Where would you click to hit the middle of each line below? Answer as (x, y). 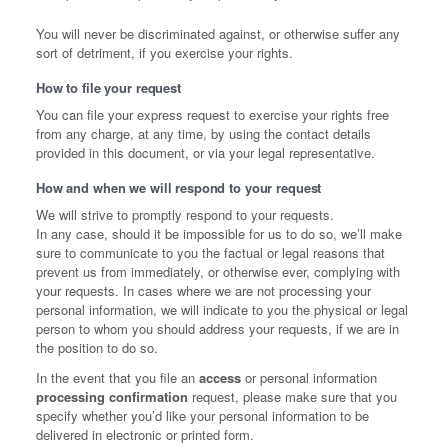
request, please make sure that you (292, 397)
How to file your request (108, 88)
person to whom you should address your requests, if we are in (217, 329)
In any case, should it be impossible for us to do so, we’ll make (219, 234)
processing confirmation (112, 397)
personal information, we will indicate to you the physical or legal (222, 310)
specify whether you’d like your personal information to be (202, 416)
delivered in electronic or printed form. (145, 435)
